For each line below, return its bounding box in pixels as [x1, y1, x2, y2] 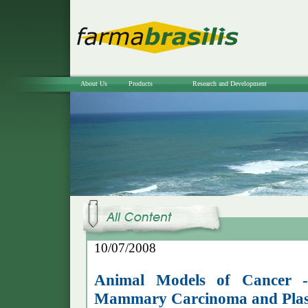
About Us [80, 80, 107, 87]
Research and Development [192, 80, 267, 87]
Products [128, 80, 153, 87]
